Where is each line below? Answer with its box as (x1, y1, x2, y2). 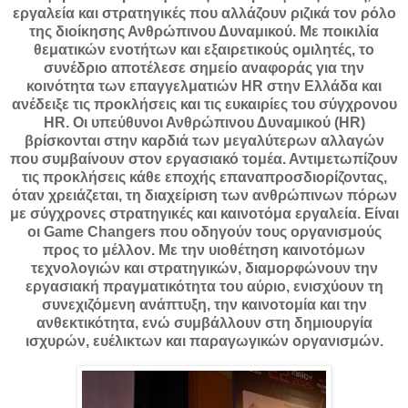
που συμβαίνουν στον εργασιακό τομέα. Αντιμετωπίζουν (10, 151, 398, 168)
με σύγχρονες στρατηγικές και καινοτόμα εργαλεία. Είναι (9, 206, 399, 222)
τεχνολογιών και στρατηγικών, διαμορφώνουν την (30, 260, 378, 277)
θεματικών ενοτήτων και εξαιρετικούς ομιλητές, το (34, 42, 374, 58)
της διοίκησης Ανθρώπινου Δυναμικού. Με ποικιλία (29, 24, 379, 40)
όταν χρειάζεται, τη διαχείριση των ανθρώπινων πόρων (11, 188, 397, 204)
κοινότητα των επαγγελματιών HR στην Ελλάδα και (26, 78, 382, 95)
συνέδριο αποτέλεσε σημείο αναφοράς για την (44, 60, 364, 76)
